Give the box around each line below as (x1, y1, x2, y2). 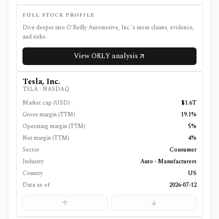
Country (22, 169, 43, 178)
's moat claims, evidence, (131, 23, 194, 32)
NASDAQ (43, 85, 69, 94)
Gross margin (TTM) (22, 110, 75, 119)
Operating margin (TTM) (22, 122, 86, 131)
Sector (22, 145, 39, 154)
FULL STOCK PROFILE (22, 11, 94, 19)
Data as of (22, 180, 50, 190)
